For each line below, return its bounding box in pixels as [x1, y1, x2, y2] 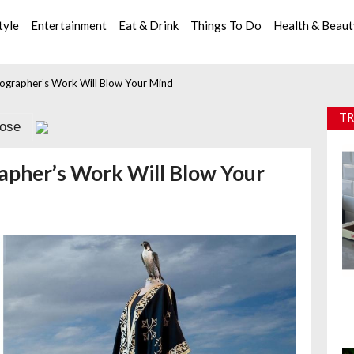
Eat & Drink [119, 17, 179, 32]
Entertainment [31, 17, 107, 32]
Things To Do [190, 17, 262, 32]
